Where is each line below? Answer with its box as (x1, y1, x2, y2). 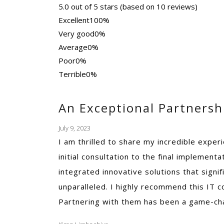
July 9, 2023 (58, 123, 90, 132)
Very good (58, 28, 94, 38)
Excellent (58, 15, 89, 25)
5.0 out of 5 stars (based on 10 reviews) (58, 1, 197, 11)
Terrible (58, 69, 86, 79)
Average (58, 42, 87, 52)
